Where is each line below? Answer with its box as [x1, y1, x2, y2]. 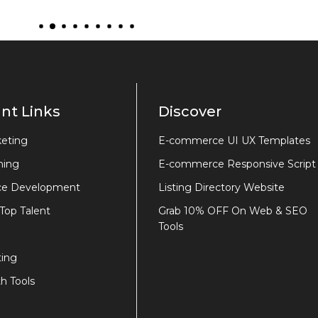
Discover [158, 103, 221, 121]
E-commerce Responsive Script [158, 158, 316, 171]
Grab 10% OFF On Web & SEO [158, 204, 307, 218]
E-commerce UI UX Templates [158, 134, 310, 148]
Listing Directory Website [158, 181, 285, 194]
